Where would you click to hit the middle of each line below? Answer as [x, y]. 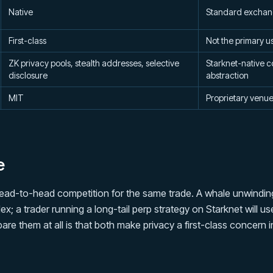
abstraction [227, 75]
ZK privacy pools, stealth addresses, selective [94, 63]
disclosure [28, 75]
